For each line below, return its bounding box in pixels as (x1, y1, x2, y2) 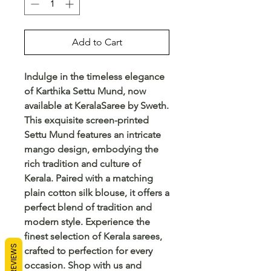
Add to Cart (71, 36, 122, 48)
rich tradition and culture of (24, 158, 141, 170)
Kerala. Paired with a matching (24, 172, 153, 184)
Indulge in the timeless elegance (24, 71, 165, 83)
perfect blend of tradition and (24, 201, 152, 214)
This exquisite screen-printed (24, 114, 149, 126)
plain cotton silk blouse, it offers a (24, 187, 169, 199)
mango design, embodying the (24, 143, 158, 155)
